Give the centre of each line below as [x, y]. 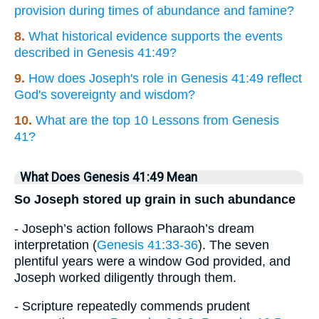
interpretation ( [56, 245]
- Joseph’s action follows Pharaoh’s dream [134, 228]
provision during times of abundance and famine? [154, 11]
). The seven [234, 245]
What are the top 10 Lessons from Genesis [157, 121]
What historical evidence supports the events [156, 37]
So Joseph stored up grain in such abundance [155, 200]
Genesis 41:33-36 [147, 245]
